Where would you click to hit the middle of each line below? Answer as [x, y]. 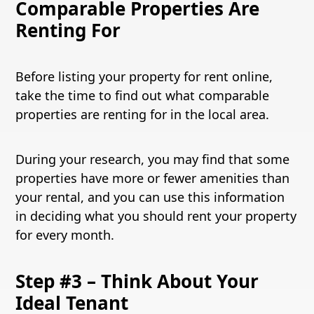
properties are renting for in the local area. [143, 114]
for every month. [65, 235]
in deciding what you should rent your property [156, 216]
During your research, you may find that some [153, 159]
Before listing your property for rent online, [144, 76]
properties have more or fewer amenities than [153, 178]
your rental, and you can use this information [150, 197]
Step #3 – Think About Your [137, 281]
